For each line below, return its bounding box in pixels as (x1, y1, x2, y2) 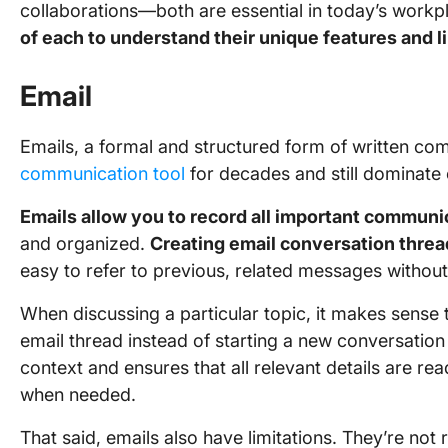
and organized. (20, 233, 150, 254)
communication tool (20, 163, 185, 184)
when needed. (20, 384, 136, 405)
